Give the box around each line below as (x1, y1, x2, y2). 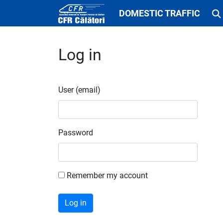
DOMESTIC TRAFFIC (119, 8, 200, 18)
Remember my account (65, 171, 148, 180)
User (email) (58, 85, 101, 95)
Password (58, 128, 93, 137)
